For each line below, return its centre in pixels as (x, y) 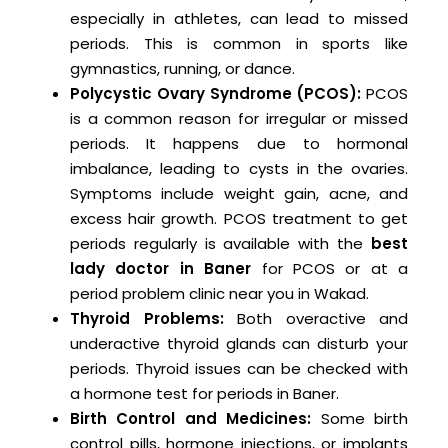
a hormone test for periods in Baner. (204, 394)
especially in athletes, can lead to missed (239, 19)
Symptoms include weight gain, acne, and (239, 194)
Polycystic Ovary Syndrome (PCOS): (218, 94)
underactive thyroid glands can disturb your (239, 344)
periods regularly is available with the (220, 244)
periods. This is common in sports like (239, 44)
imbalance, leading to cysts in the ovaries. (239, 169)
